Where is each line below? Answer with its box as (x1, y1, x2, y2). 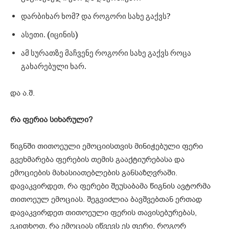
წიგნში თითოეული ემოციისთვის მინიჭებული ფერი (10, 141, 203, 151)
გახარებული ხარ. (21, 61, 86, 72)
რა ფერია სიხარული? (10, 114, 93, 125)
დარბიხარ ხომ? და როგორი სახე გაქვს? (21, 11, 171, 21)
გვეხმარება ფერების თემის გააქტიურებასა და (10, 154, 185, 165)
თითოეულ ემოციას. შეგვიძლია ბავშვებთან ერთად (10, 194, 202, 204)
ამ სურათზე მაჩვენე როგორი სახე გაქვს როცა (21, 48, 191, 58)
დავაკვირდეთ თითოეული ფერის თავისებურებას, (10, 207, 197, 218)
